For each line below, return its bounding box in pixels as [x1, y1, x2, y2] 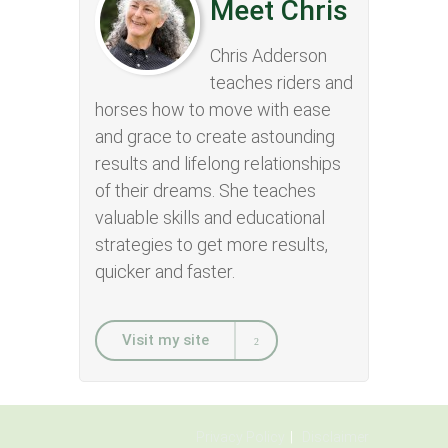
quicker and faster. [95, 261, 235, 282]
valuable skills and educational [95, 207, 325, 228]
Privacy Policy [196, 429, 285, 445]
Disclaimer [302, 429, 369, 445]
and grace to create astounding [95, 126, 335, 147]
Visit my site [122, 331, 209, 349]
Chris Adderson [210, 45, 327, 66]
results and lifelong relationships [95, 153, 341, 174]
